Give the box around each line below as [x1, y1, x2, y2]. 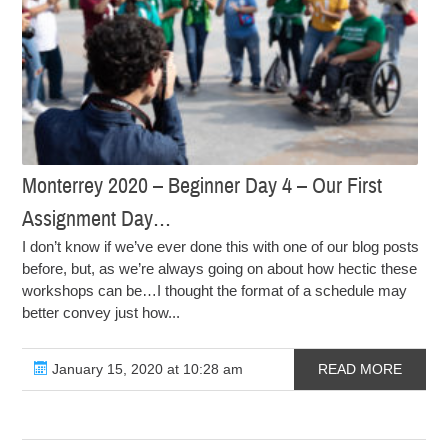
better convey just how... [22, 304, 181, 322]
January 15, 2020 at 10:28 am [48, 361, 244, 378]
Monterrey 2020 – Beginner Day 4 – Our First [22, 172, 383, 201]
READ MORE [317, 361, 402, 378]
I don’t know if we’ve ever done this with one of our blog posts [22, 238, 420, 256]
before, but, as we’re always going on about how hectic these [22, 260, 418, 278]
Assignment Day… [22, 205, 172, 234]
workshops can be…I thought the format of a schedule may [22, 282, 408, 300]
